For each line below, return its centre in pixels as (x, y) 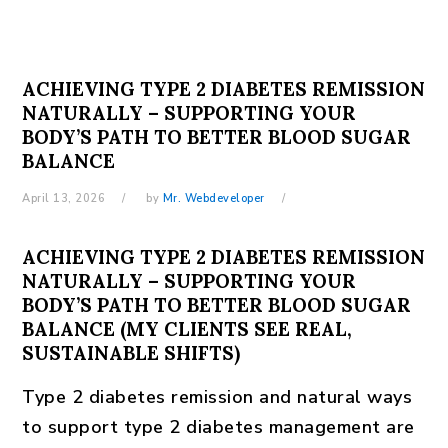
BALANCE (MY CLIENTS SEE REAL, (187, 329)
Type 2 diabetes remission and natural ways (217, 397)
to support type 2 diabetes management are (218, 427)
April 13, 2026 (64, 198)
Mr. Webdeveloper (213, 198)
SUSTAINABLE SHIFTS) (131, 353)
